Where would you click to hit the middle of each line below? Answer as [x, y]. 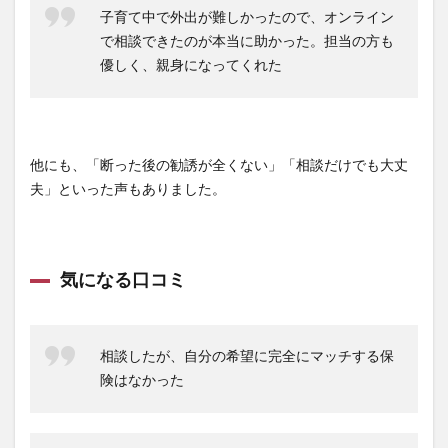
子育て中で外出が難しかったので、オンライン [247, 17]
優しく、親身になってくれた [191, 65]
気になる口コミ [123, 280]
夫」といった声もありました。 [128, 189]
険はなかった [142, 380]
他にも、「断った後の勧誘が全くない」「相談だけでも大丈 [219, 165]
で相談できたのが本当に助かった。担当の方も [247, 41]
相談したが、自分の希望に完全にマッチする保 [247, 356]
